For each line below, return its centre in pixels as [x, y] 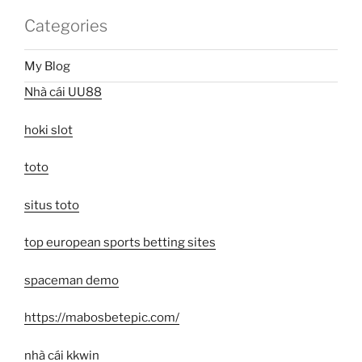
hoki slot [48, 130]
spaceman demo [72, 280]
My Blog [47, 66]
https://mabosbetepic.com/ [102, 318]
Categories [66, 26]
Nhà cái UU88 [63, 93]
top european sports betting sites [120, 243]
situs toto [52, 205]
